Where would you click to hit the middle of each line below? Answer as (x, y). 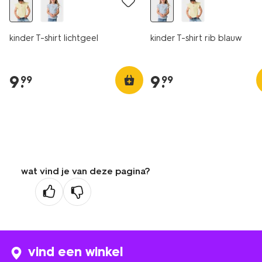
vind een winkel (75, 252)
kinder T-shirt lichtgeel (54, 38)
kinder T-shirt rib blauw (196, 38)
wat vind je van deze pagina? (86, 171)
